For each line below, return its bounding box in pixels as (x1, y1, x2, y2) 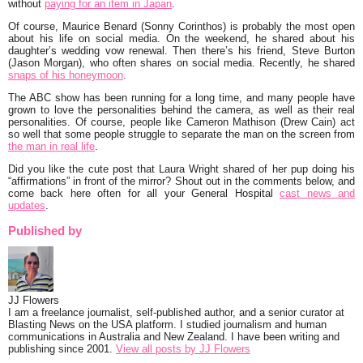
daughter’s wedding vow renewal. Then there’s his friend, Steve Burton (8, 45, 355, 57)
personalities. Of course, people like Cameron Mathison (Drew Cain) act (8, 115, 355, 128)
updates (8, 199, 45, 211)
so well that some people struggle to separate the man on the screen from (8, 127, 355, 140)
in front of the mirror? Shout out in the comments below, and (70, 174, 355, 187)
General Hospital (184, 186, 273, 199)
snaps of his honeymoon (8, 69, 123, 81)
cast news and (280, 186, 356, 199)
